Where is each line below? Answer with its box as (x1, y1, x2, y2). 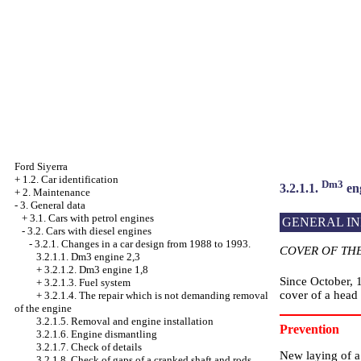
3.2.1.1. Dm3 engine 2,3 (36, 251, 140, 263)
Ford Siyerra (15, 160, 68, 172)
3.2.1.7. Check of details (36, 341, 142, 353)
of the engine (15, 302, 72, 314)
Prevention (280, 322, 339, 336)
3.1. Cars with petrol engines (30, 212, 154, 224)
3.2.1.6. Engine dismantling (36, 328, 157, 340)
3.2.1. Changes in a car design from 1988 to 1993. (35, 238, 251, 250)
